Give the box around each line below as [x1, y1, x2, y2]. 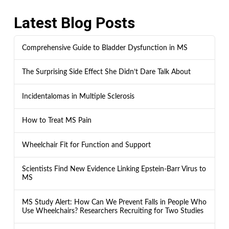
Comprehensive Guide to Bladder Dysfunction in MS [21, 43, 188, 52]
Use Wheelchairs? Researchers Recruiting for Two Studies [21, 207, 203, 215]
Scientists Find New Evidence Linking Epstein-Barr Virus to [21, 165, 206, 173]
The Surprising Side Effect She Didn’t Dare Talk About [21, 68, 191, 76]
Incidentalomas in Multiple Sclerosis [21, 92, 134, 100]
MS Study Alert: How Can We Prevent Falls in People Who [21, 198, 207, 206]
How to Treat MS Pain [21, 117, 91, 125]
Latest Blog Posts [13, 13, 135, 32]
